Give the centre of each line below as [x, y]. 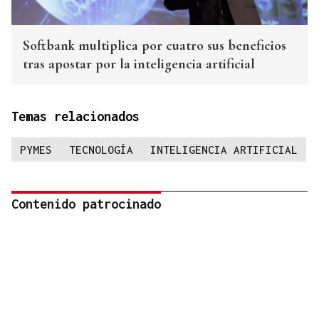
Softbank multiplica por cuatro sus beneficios [155, 46]
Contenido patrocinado [86, 204]
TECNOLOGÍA [101, 150]
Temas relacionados [75, 117]
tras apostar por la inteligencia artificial [139, 64]
